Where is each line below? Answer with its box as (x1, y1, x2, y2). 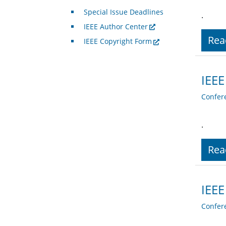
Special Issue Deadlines (83, 7, 163, 17)
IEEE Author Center (83, 22, 148, 32)
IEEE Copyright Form (83, 36, 152, 46)
